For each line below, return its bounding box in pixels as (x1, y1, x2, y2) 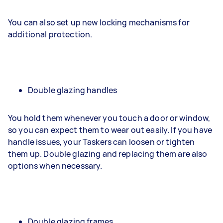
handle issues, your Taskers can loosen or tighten (8, 136, 195, 147)
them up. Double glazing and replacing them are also (8, 148, 208, 159)
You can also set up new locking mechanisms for (8, 17, 190, 28)
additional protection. (8, 29, 93, 40)
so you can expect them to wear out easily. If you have (8, 124, 213, 135)
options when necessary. (8, 160, 103, 171)
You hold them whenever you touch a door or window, (8, 112, 211, 123)
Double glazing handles (28, 85, 117, 96)
